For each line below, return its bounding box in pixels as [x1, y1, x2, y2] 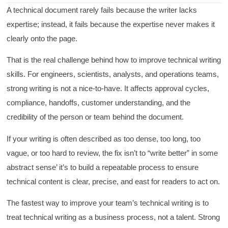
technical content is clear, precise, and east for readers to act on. [7, 177, 220, 186]
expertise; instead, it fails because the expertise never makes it [7, 19, 215, 28]
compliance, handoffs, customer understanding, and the [7, 98, 191, 107]
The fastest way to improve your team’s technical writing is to [7, 198, 209, 208]
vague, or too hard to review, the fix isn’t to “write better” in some [7, 148, 218, 157]
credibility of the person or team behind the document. [7, 112, 184, 122]
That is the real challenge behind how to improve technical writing [7, 55, 221, 65]
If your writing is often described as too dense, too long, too [7, 134, 201, 143]
